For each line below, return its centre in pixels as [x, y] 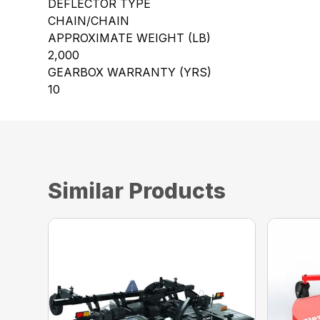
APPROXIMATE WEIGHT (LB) [130, 38]
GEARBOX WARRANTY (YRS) [130, 72]
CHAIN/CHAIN [89, 21]
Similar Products [137, 191]
